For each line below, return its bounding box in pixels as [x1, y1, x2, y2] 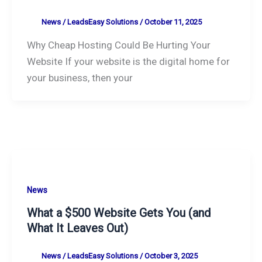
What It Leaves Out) [26, 221, 128, 236]
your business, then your [26, 71, 133, 84]
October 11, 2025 [144, 17, 202, 26]
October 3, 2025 [144, 251, 198, 261]
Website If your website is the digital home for [26, 55, 230, 67]
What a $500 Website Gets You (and [26, 206, 211, 220]
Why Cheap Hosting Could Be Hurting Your [26, 39, 211, 51]
